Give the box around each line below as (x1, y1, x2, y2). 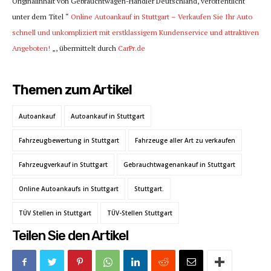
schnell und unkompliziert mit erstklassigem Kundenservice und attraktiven (12, 28, 259, 38)
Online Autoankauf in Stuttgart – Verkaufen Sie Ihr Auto (71, 12, 252, 22)
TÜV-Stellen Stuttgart (107, 209, 172, 218)
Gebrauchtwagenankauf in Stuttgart (123, 160, 235, 169)
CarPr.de (118, 44, 145, 53)
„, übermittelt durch (50, 44, 118, 53)
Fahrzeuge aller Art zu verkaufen (135, 136, 235, 145)
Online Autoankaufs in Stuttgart (19, 184, 119, 194)
